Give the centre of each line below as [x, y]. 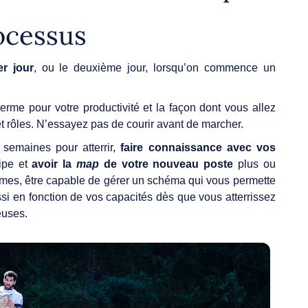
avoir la [54, 164]
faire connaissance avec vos [196, 147]
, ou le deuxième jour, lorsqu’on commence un [154, 67]
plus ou [256, 164]
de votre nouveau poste [168, 164]
